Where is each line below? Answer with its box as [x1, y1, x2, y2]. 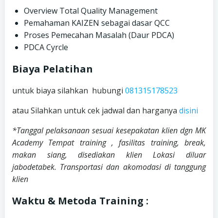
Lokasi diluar [153, 149, 206, 160]
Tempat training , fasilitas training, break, [48, 137, 206, 148]
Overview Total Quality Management [24, 5, 158, 16]
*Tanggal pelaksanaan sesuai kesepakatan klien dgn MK [12, 125, 206, 136]
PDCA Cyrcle [24, 41, 68, 53]
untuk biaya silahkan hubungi [12, 85, 125, 96]
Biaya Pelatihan [12, 62, 93, 75]
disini [179, 105, 198, 116]
